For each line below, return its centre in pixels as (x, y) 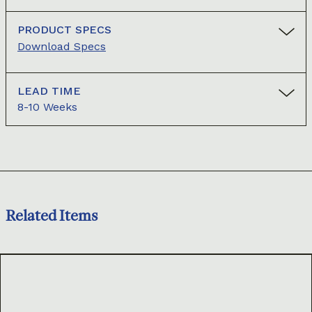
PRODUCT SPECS (64, 30)
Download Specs (62, 47)
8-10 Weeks (47, 107)
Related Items (52, 216)
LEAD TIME (49, 91)
